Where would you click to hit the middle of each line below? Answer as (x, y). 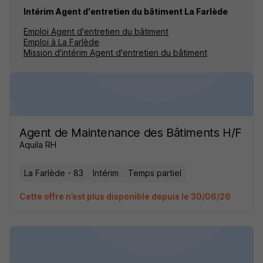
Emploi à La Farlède (61, 42)
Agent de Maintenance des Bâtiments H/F (131, 133)
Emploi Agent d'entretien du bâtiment (96, 32)
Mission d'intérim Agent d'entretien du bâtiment (115, 53)
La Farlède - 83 (54, 173)
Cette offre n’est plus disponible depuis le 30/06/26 (125, 197)
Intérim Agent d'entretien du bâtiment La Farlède (126, 12)
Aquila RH (38, 145)
